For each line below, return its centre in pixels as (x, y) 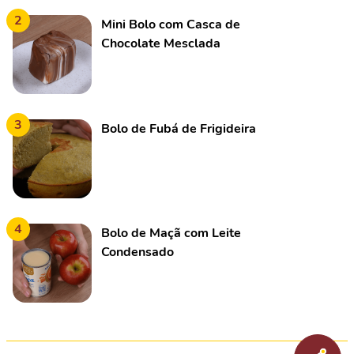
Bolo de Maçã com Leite (171, 233)
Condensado (137, 252)
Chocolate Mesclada (161, 43)
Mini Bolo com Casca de (171, 24)
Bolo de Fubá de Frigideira (179, 129)
